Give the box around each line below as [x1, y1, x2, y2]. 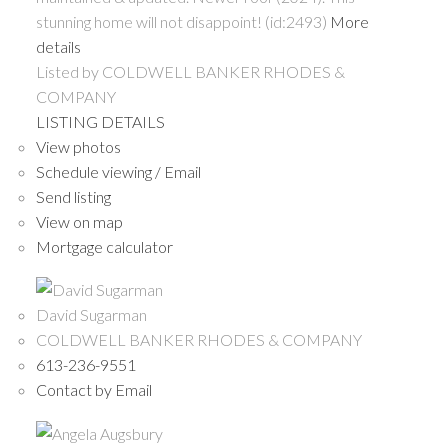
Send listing [35, 186, 111, 206]
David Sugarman [35, 305, 147, 325]
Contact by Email [35, 380, 152, 400]
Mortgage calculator [35, 236, 173, 256]
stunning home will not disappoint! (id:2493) [35, 11, 327, 31]
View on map [35, 211, 123, 231]
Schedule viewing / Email [35, 161, 201, 181]
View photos [35, 136, 121, 156]
